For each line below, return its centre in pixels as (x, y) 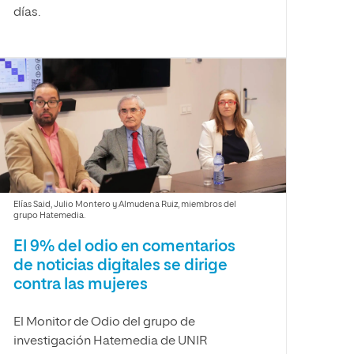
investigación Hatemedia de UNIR (110, 341)
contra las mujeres (81, 284)
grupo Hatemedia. (49, 215)
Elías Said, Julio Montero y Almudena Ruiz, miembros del (124, 204)
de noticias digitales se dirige (121, 265)
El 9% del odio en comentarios (124, 247)
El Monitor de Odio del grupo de (104, 322)
